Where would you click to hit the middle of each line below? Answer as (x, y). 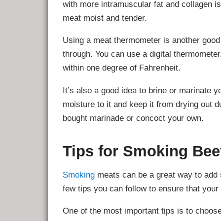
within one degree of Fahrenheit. (122, 68)
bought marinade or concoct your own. (133, 118)
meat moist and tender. (105, 18)
